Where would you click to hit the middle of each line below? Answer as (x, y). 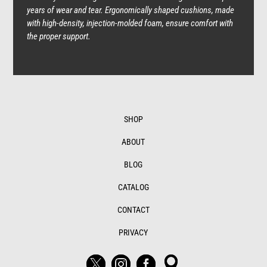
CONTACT (133, 210)
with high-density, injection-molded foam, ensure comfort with (130, 24)
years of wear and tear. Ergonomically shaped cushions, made (130, 10)
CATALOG (133, 187)
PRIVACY (133, 233)
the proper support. (58, 37)
